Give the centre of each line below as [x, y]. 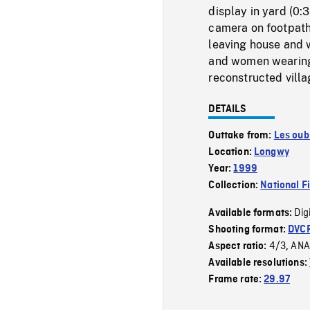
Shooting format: [248, 229]
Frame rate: [236, 279]
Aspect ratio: [239, 246]
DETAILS [228, 109]
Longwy [272, 152]
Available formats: [252, 213]
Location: [231, 152]
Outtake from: [241, 135]
